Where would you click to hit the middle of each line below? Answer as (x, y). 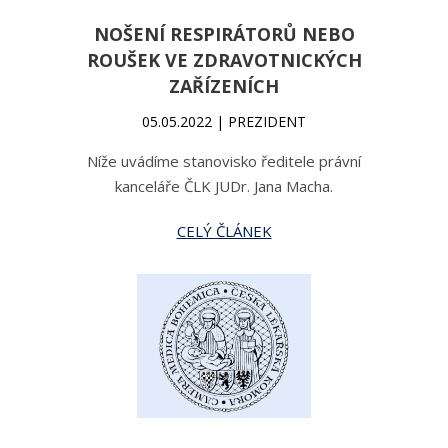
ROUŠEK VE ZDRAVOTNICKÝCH (224, 60)
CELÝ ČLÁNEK (224, 231)
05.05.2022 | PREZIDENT (224, 121)
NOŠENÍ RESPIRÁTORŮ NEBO (224, 34)
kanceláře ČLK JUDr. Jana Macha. (224, 186)
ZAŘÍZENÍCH (224, 86)
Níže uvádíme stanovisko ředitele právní (224, 161)
